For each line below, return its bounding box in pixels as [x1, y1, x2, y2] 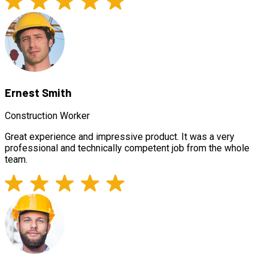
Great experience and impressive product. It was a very [5, 131, 234, 143]
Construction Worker [5, 110, 90, 122]
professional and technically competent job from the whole [5, 142, 249, 154]
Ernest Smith [5, 85, 72, 99]
